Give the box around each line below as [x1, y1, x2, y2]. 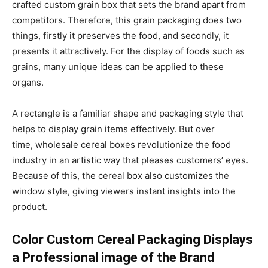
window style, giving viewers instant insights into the [12, 185, 236, 197]
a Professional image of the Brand [12, 250, 214, 265]
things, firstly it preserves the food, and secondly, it [12, 30, 229, 41]
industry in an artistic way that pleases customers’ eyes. [12, 154, 248, 166]
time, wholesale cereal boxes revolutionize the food [12, 139, 231, 150]
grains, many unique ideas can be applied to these [12, 61, 224, 72]
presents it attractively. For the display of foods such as [12, 45, 245, 57]
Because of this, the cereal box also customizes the [12, 170, 229, 181]
